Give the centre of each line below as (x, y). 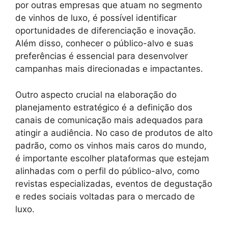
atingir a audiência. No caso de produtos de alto (114, 133)
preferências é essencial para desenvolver (102, 56)
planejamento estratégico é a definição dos (104, 107)
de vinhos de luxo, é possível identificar (96, 18)
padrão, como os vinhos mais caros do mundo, (111, 145)
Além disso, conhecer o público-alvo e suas (104, 43)
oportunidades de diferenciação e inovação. (106, 31)
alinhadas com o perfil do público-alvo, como (107, 171)
